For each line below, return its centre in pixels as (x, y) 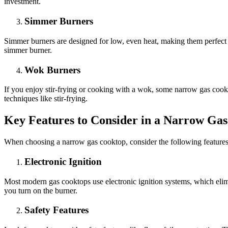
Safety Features (56, 210)
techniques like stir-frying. (46, 99)
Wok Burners (52, 70)
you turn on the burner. (41, 190)
